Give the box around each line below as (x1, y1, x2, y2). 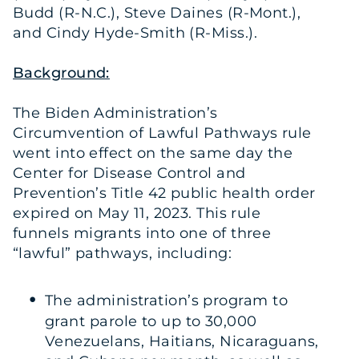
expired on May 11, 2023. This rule (13, 204, 261, 223)
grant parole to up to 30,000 (45, 313, 257, 331)
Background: (13, 63, 110, 82)
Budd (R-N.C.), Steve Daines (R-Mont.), (13, 3, 301, 22)
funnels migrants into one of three (13, 224, 272, 243)
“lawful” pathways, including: (13, 244, 232, 263)
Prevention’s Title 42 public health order (13, 184, 316, 203)
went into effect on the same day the (13, 144, 293, 163)
